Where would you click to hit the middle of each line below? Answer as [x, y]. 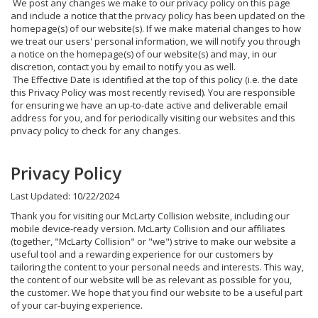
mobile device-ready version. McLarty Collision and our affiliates [148, 228]
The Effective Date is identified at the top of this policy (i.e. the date [154, 79]
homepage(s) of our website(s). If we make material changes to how [156, 28]
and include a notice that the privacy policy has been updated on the [158, 15]
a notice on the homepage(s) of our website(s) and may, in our [144, 54]
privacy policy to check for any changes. [96, 130]
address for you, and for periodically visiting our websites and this [153, 117]
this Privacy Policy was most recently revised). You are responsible [153, 92]
